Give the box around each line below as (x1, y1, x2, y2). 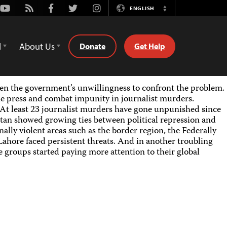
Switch (164, 7, 190, 19)
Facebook (48, 2, 85, 14)
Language (164, 18, 203, 29)
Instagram (92, 2, 131, 14)
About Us (19, 40, 55, 52)
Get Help (134, 41, 165, 51)
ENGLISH (130, 4, 155, 12)
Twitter (68, 2, 95, 14)
